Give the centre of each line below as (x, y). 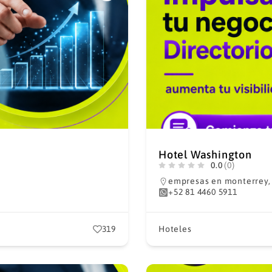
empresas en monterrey (218, 181)
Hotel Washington (205, 155)
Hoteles (175, 229)
